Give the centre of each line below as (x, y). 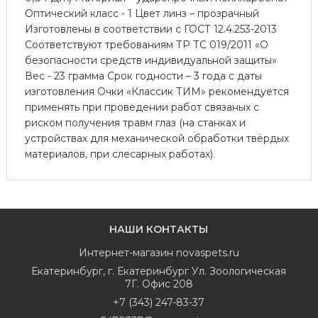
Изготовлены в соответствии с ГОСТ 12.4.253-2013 (150, 29)
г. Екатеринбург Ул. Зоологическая (197, 271)
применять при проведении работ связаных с (142, 107)
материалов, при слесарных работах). (120, 154)
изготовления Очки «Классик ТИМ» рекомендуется (157, 91)
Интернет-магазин (127, 252)
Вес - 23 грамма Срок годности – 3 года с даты (143, 76)
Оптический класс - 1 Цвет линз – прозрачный (142, 13)
